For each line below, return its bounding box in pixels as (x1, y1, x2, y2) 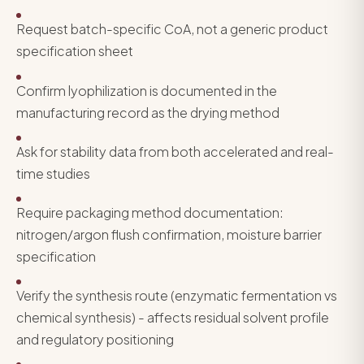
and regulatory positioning (16, 331, 174, 349)
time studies (16, 164, 90, 182)
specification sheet (16, 42, 133, 60)
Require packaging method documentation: (16, 203, 284, 221)
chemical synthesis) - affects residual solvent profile (16, 309, 329, 327)
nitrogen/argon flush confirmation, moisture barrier (16, 225, 322, 243)
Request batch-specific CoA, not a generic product (16, 20, 328, 38)
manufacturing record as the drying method (16, 103, 279, 121)
